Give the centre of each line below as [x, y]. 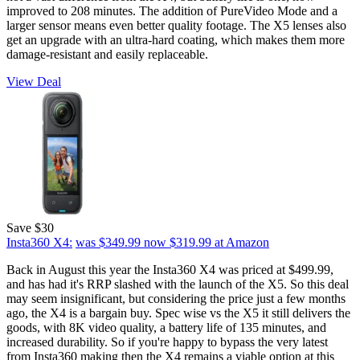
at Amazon [242, 243]
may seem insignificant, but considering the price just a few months [176, 299]
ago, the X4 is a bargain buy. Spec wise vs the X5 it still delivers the [178, 313]
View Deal [34, 82]
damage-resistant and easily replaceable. [107, 55]
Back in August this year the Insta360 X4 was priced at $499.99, [170, 270]
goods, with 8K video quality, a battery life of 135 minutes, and [166, 328]
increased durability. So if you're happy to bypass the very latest [167, 342]
